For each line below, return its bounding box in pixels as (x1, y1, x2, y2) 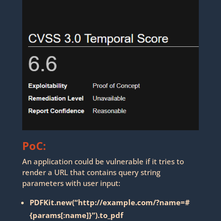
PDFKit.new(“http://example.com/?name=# (29, 197, 190, 208)
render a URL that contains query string (22, 167, 160, 178)
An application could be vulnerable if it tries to (22, 156, 184, 167)
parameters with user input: (22, 178, 120, 188)
